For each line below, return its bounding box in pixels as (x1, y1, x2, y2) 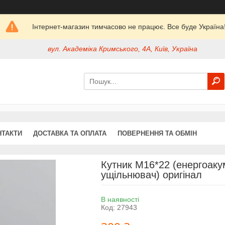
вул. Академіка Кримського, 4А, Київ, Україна (48, 45, 198, 53)
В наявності (100, 195, 139, 203)
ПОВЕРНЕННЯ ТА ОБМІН (118, 129, 197, 137)
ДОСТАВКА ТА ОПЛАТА (33, 129, 106, 137)
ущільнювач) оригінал (100, 169, 202, 180)
